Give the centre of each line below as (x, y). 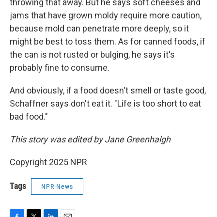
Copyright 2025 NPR (48, 162)
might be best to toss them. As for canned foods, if (108, 41)
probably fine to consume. (60, 68)
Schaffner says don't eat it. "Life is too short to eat (105, 103)
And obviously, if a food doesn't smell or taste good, (108, 90)
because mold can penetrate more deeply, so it (99, 28)
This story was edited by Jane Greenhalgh (90, 139)
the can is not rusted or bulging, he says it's (92, 54)
